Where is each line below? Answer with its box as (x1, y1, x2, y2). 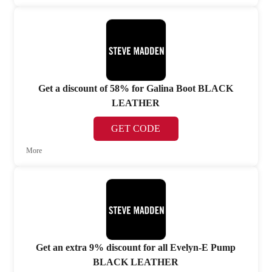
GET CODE (111, 123, 161, 134)
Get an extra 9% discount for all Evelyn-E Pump (36, 242, 236, 253)
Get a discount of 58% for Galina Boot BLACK (38, 83, 234, 93)
